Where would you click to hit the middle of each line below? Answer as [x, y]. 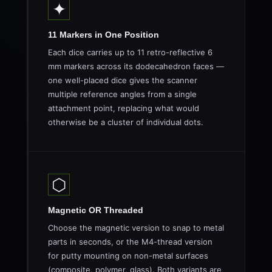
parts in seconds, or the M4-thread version [130, 242]
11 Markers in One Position [104, 35]
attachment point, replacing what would [124, 108]
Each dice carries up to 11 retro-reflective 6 [130, 52]
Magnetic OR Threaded [96, 210]
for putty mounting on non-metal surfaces [128, 256]
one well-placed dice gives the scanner [123, 80]
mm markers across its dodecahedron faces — [136, 66]
